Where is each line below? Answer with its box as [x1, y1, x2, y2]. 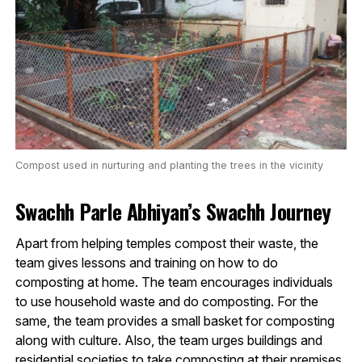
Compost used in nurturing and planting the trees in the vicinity [15, 159, 323, 172]
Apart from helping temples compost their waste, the [15, 235, 318, 252]
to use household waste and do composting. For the [15, 293, 318, 310]
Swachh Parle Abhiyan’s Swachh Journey [15, 196, 331, 227]
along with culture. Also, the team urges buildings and [15, 332, 322, 349]
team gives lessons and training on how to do [15, 255, 278, 271]
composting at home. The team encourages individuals [15, 274, 333, 291]
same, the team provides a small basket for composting [15, 313, 335, 330]
